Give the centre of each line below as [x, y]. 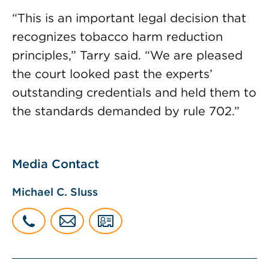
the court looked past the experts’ [112, 74]
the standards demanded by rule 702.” [126, 111]
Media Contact [56, 164]
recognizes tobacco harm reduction [117, 37]
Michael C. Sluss [55, 192]
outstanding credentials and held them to [134, 92]
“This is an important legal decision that [129, 18]
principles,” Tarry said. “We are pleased [127, 55]
